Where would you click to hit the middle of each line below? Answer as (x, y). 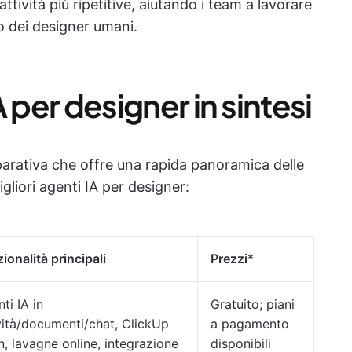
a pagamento (250, 324)
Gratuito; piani (253, 304)
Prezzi (229, 258)
